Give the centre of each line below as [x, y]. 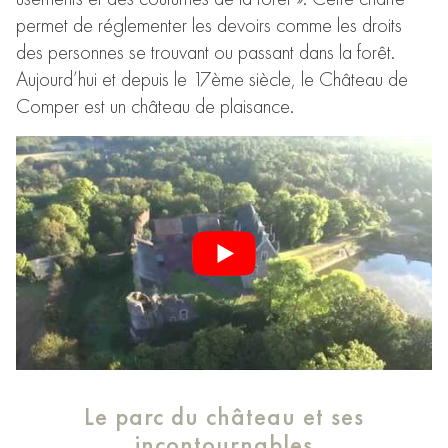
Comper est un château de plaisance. [155, 105]
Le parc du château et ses [224, 415]
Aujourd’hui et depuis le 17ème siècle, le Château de [212, 78]
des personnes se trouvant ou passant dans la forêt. [205, 51]
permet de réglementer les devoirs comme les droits [209, 24]
